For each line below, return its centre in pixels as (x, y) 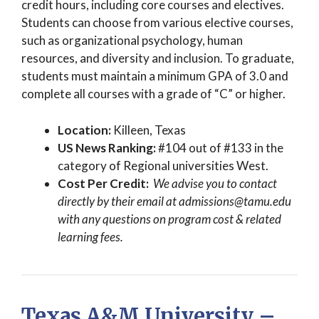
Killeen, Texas (151, 130)
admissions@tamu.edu (236, 201)
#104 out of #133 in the (220, 147)
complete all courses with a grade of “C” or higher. (153, 94)
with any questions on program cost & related (169, 219)
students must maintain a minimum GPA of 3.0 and (155, 76)
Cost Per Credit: (104, 183)
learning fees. (90, 236)
